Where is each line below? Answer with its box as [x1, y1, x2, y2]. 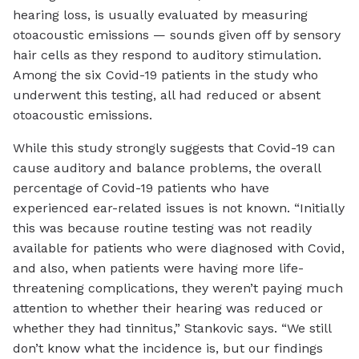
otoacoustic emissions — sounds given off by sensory [13, 27, 341, 43]
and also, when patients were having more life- [13, 260, 304, 276]
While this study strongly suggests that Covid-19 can [13, 140, 335, 156]
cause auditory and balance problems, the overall [13, 160, 321, 176]
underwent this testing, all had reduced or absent [13, 87, 321, 103]
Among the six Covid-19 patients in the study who [13, 67, 318, 83]
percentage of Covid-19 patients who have [13, 180, 269, 196]
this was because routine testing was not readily [13, 220, 312, 236]
